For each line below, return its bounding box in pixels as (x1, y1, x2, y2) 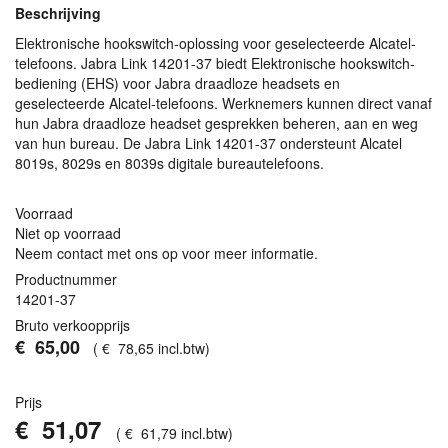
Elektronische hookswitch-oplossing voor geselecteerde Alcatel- (15, 33, 416, 53)
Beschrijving (15, 3, 101, 23)
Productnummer (15, 269, 117, 289)
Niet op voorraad (15, 223, 121, 243)
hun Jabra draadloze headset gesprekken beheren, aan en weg (15, 113, 418, 133)
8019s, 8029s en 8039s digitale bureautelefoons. (15, 153, 324, 173)
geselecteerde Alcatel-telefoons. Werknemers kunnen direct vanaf (15, 93, 432, 113)
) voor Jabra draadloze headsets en (114, 73, 340, 93)
